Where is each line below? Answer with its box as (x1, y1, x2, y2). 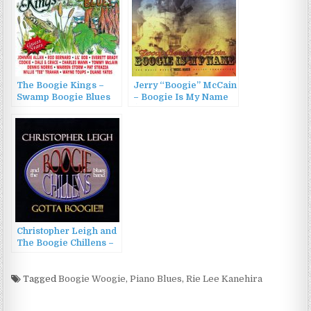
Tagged (21, 274, 59, 285)
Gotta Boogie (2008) (17, 250, 108, 260)
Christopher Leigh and (17, 226, 117, 237)
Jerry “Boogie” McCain (133, 81, 237, 91)
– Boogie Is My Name (133, 92, 229, 103)
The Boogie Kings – (17, 81, 105, 91)
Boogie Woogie (58, 274, 126, 285)
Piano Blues (130, 274, 183, 285)
